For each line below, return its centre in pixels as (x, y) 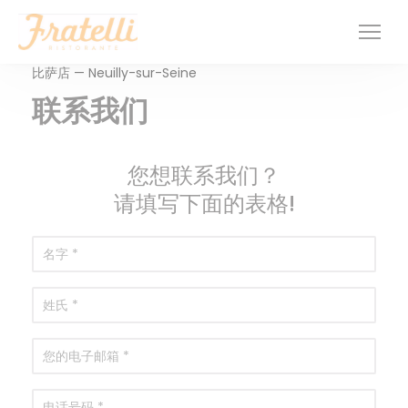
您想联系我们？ (204, 175)
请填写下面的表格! (204, 204)
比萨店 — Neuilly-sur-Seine (114, 73)
